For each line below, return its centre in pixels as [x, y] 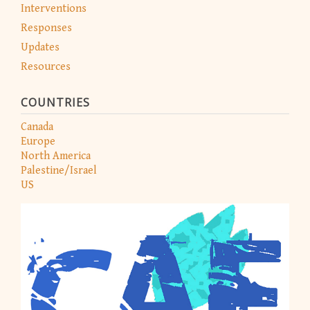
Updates [40, 48]
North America [56, 156]
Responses [46, 28]
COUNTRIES [55, 103]
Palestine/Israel [59, 171]
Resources [46, 67]
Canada [37, 127]
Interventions [54, 9]
